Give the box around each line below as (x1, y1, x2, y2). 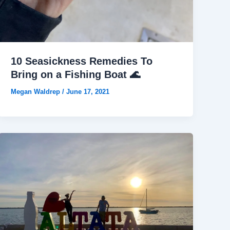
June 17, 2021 (66, 87, 110, 95)
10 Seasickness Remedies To (11, 55, 153, 67)
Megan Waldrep (11, 87, 63, 95)
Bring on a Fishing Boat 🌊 (11, 68, 141, 80)
